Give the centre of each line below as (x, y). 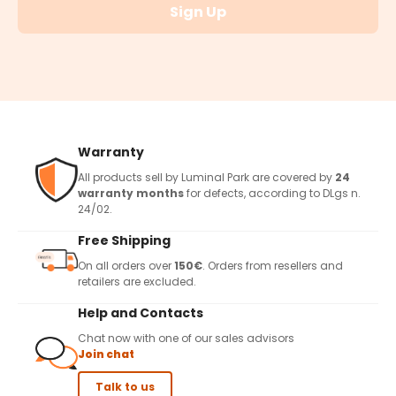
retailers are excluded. (137, 281)
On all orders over (126, 265)
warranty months (131, 193)
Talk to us (125, 386)
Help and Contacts (141, 312)
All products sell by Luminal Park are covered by (206, 177)
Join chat (106, 354)
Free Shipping (124, 240)
